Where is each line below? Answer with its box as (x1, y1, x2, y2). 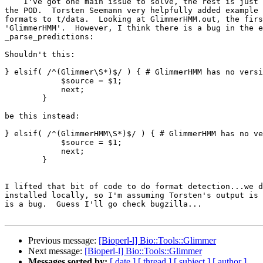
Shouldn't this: (5, 50, 75, 59)
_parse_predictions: (5, 32, 94, 42)
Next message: (28, 246, 85, 257)
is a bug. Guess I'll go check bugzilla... (5, 200, 202, 209)
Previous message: (28, 235, 99, 246)
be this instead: (5, 112, 80, 121)
